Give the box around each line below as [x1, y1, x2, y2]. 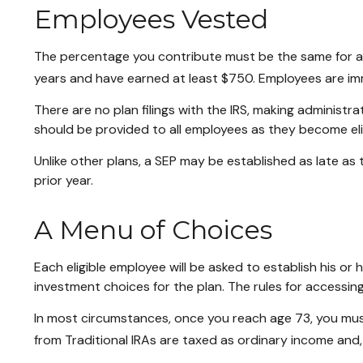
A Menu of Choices [34, 213, 272, 246]
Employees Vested [34, 2, 268, 35]
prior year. [34, 171, 93, 189]
